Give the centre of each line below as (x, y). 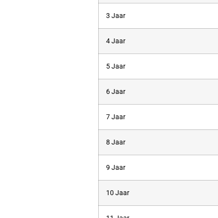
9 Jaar (116, 168)
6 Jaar (116, 92)
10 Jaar (118, 193)
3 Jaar (116, 16)
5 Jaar (116, 66)
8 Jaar (116, 142)
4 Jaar (116, 41)
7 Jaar (116, 117)
